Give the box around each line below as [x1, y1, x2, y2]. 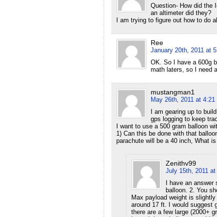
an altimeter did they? [151, 9, 211, 16]
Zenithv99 [166, 159, 196, 167]
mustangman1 [151, 88, 195, 96]
